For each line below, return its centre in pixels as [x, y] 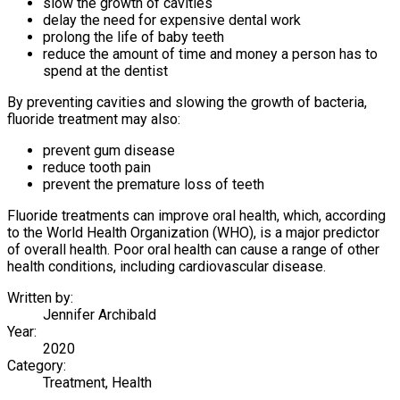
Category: [37, 365]
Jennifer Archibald [100, 314]
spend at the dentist [105, 71]
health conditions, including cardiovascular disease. [167, 266]
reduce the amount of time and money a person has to [210, 54]
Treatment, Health [97, 382]
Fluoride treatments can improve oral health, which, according [196, 215]
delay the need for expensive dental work [172, 20]
